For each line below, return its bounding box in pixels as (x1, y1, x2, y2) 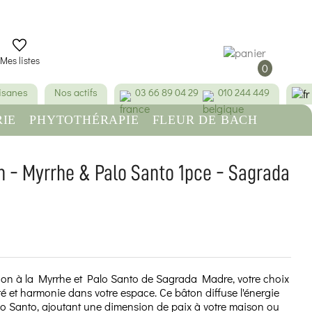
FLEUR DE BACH (152, 113, 258, 127)
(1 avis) (23, 258, 51, 270)
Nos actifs (54, 86, 97, 100)
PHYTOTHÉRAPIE (29, 113, 139, 127)
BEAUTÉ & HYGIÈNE (23, 137, 155, 151)
